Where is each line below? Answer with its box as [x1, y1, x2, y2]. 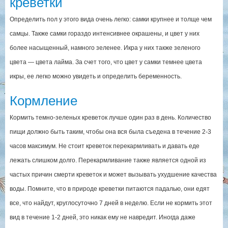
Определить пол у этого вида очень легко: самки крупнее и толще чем [9, 16, 212, 23]
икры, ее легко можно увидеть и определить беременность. [9, 73, 182, 80]
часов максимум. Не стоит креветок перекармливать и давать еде [9, 142, 199, 150]
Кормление [9, 94, 77, 108]
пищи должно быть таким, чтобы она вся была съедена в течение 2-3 [9, 128, 211, 136]
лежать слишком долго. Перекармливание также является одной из [9, 157, 206, 164]
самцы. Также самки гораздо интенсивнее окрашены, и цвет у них [9, 30, 199, 38]
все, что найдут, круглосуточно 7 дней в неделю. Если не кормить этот [9, 199, 212, 207]
